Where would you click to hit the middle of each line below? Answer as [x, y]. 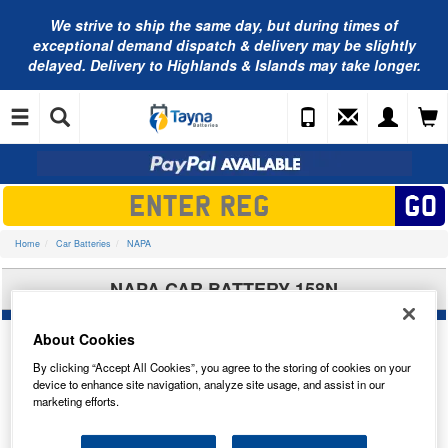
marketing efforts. [76, 400]
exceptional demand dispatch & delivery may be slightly [224, 45]
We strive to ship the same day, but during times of [224, 25]
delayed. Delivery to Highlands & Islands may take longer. [224, 65]
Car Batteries [83, 243]
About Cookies [84, 338]
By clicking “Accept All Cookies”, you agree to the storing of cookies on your [222, 366]
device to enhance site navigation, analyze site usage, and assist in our [209, 383]
